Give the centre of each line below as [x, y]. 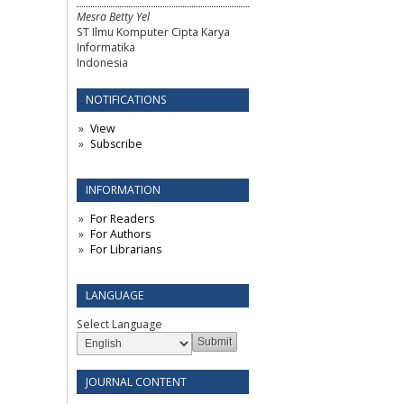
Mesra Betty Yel [113, 16]
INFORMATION [123, 190]
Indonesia [102, 62]
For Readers [122, 219]
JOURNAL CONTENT [136, 382]
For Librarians [125, 250]
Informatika [106, 47]
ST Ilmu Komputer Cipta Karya [153, 32]
